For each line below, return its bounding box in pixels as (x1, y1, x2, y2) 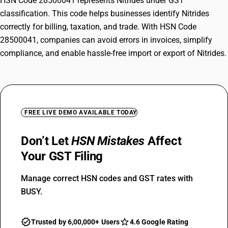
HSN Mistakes (71, 134, 145, 148)
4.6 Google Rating (129, 218, 189, 226)
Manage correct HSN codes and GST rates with (21, 174, 193, 183)
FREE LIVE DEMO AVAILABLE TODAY (24, 109, 137, 116)
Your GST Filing (21, 149, 103, 163)
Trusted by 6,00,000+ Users (31, 218, 120, 226)
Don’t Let (21, 134, 72, 148)
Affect (145, 134, 182, 148)
